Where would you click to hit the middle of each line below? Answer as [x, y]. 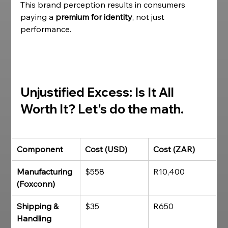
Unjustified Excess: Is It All [99, 92]
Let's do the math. [131, 109]
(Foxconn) [36, 184]
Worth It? [48, 109]
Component [40, 149]
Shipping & [39, 206]
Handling [34, 218]
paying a [38, 17]
